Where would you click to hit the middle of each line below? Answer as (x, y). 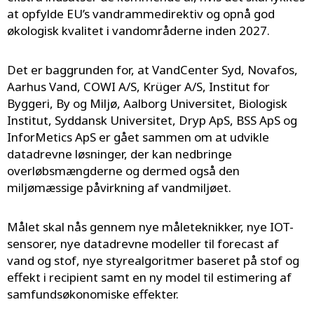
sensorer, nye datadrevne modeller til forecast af (143, 244)
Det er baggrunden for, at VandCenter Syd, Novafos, (152, 70)
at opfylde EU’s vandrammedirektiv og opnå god (141, 14)
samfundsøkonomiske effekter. (93, 294)
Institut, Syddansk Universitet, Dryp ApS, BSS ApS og (152, 121)
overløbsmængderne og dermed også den (123, 171)
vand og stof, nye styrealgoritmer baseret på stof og (153, 261)
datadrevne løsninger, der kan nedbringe (120, 154)
